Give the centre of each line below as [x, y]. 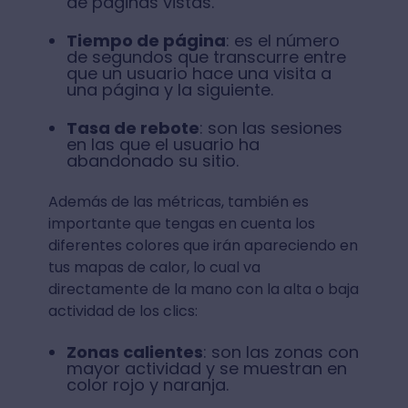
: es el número [282, 40]
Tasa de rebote [133, 127]
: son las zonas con [280, 352]
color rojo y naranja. [147, 384]
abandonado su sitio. [152, 160]
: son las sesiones [270, 127]
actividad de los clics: [122, 311]
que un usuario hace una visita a [199, 73]
